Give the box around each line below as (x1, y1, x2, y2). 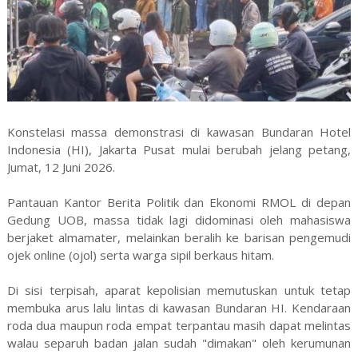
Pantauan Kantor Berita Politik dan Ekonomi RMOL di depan (6, 193, 352, 210)
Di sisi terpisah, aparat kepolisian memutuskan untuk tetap (6, 281, 352, 298)
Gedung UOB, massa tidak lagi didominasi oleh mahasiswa (6, 211, 352, 228)
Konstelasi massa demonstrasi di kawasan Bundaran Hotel (6, 123, 352, 140)
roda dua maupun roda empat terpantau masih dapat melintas (6, 316, 352, 333)
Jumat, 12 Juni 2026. (6, 158, 115, 175)
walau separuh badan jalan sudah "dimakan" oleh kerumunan (6, 334, 352, 351)
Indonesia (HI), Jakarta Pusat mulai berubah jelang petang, (6, 141, 352, 157)
